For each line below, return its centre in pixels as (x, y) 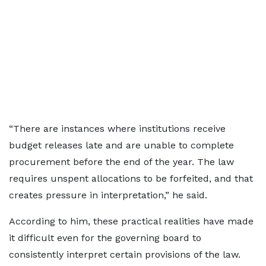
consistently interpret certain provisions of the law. (125, 254)
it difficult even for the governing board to (105, 238)
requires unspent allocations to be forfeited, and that (131, 178)
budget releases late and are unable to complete (121, 145)
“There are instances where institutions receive (117, 129)
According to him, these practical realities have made (131, 221)
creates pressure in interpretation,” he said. (108, 195)
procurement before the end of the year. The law (121, 162)
